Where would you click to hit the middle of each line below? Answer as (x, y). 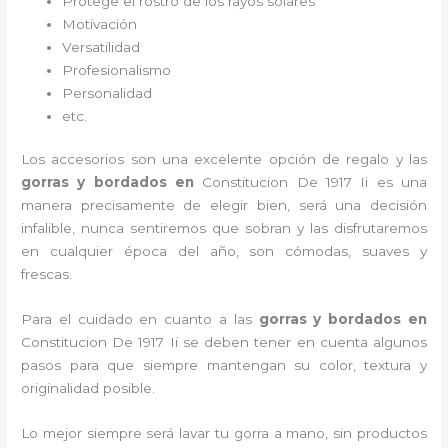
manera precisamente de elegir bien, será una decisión (224, 205)
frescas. (47, 274)
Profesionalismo (117, 69)
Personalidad (107, 92)
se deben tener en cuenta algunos (304, 342)
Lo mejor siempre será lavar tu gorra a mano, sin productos (224, 432)
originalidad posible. (88, 388)
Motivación (100, 23)
